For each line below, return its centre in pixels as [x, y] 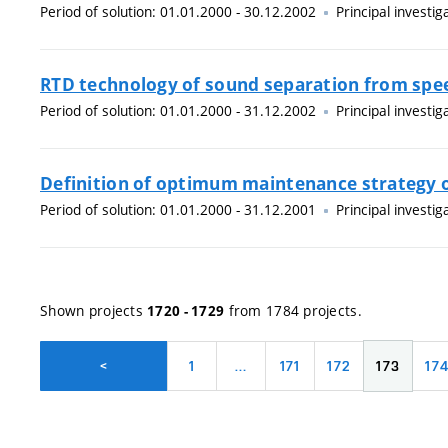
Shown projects [94, 310]
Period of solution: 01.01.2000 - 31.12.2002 [178, 110]
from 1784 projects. [293, 310]
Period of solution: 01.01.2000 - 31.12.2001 [178, 209]
